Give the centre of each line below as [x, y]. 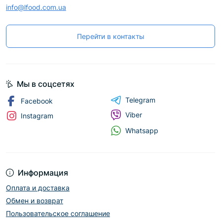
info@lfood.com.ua [36, 7]
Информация [43, 173]
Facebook [37, 101]
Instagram [37, 116]
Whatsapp [142, 130]
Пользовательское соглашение [58, 214]
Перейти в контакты [110, 37]
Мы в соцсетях [46, 84]
